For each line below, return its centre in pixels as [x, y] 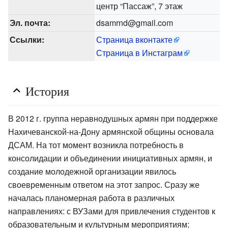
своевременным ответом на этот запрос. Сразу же [104, 184]
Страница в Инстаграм [140, 52]
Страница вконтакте [135, 39]
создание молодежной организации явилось [92, 171]
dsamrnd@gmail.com [135, 22]
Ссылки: [27, 39]
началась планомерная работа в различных [91, 197]
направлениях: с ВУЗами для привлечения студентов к [112, 211]
